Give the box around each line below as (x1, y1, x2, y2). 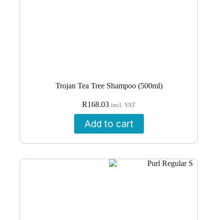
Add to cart (84, 118, 134, 130)
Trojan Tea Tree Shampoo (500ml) (55, 82, 163, 90)
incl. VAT (111, 102, 136, 109)
